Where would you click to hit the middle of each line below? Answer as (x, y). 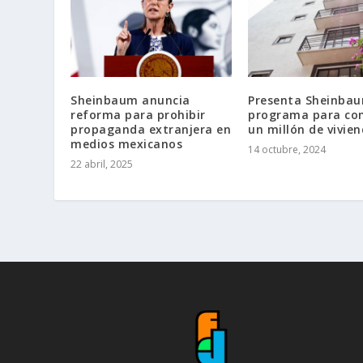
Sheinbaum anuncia (130, 100)
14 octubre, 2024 (287, 150)
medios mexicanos (127, 144)
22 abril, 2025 (102, 164)
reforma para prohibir (138, 115)
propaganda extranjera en (151, 130)
